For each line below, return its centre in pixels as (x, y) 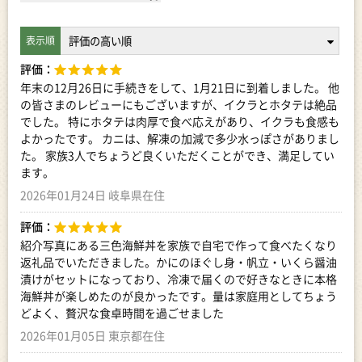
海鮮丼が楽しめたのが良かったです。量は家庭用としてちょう (179, 296)
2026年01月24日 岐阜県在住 (93, 195)
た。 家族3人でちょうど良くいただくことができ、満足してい (177, 155)
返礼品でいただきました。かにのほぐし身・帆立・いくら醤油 (179, 262)
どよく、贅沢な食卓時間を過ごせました (122, 313)
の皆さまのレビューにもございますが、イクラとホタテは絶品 (179, 104)
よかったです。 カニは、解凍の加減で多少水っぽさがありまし (180, 138)
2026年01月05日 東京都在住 (93, 335)
